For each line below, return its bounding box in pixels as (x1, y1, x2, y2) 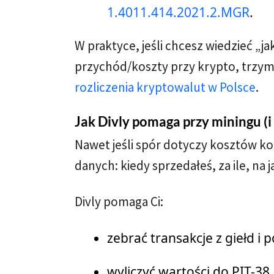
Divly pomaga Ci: (75, 193, 163, 210)
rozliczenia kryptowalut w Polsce (75, 79, 256, 95)
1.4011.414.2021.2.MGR (107, 4, 250, 21)
